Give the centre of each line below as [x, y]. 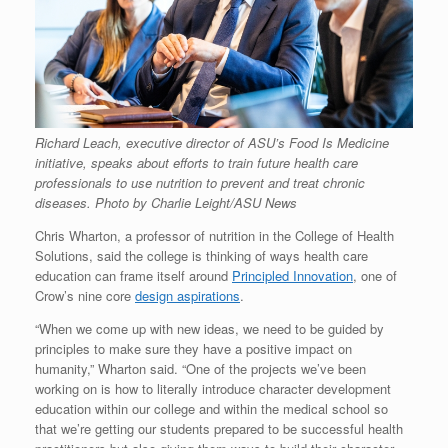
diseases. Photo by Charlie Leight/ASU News [166, 202]
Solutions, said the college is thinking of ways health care [201, 255]
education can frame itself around [133, 275]
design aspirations [187, 295]
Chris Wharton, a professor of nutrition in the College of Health [214, 235]
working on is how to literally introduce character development [213, 388]
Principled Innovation [292, 275]
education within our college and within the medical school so [211, 408]
